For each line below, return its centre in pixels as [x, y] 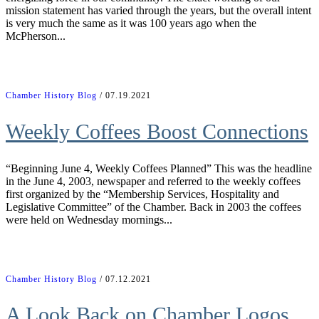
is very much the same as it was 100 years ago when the [131, 23]
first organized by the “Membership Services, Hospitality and [142, 194]
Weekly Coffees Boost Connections [157, 131]
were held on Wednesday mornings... [89, 219]
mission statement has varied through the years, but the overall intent [158, 10]
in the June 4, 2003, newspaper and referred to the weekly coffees [153, 181]
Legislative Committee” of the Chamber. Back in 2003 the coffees [153, 206]
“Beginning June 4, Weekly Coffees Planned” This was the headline [159, 168]
